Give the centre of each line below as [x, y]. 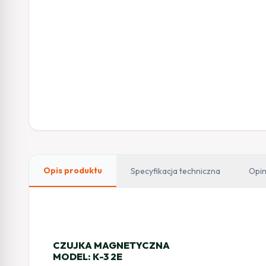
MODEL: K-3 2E [88, 256]
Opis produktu [73, 170]
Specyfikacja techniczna [175, 171]
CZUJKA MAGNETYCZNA [111, 245]
